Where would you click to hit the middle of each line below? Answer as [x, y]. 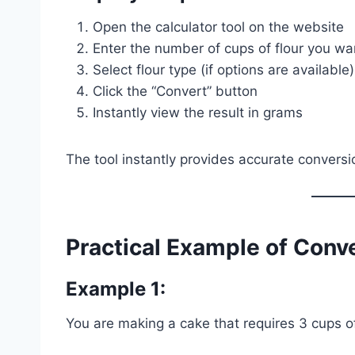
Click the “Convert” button [175, 91]
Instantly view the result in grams [198, 112]
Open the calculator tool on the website [218, 27]
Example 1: [116, 288]
